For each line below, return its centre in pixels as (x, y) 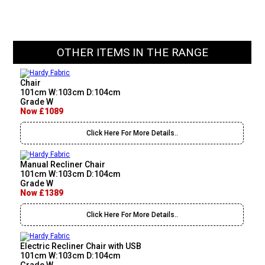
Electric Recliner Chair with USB (81, 246)
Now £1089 (42, 112)
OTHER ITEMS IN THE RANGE (132, 53)
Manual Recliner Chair (63, 165)
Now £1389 (42, 193)
